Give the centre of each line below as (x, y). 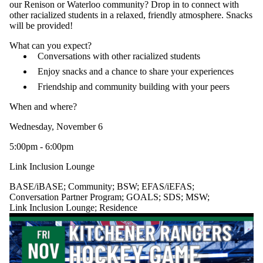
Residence (118, 208)
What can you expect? (50, 46)
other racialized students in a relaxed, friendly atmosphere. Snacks (131, 15)
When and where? (43, 107)
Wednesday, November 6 (56, 127)
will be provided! (41, 26)
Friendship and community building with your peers (134, 87)
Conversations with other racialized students (119, 56)
